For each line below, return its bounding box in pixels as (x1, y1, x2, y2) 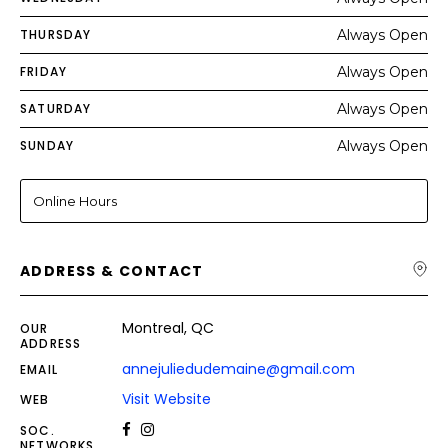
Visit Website (122, 389, 211, 409)
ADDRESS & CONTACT (20, 261, 204, 281)
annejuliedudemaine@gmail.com (122, 359, 355, 379)
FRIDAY (20, 63, 68, 80)
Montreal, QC (122, 318, 214, 338)
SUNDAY (20, 137, 75, 154)
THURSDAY (20, 26, 92, 43)
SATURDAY (20, 100, 92, 117)
